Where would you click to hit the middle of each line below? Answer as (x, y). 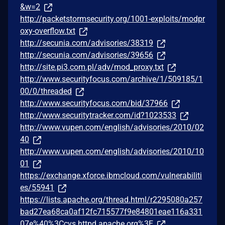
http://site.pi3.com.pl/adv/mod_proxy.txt (92, 67)
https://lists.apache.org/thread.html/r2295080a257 (111, 199)
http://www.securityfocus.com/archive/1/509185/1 (111, 79)
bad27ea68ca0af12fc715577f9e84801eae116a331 (111, 211)
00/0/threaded (46, 91)
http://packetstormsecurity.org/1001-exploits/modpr (113, 19)
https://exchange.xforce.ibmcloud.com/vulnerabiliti (111, 175)
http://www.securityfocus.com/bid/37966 (94, 103)
